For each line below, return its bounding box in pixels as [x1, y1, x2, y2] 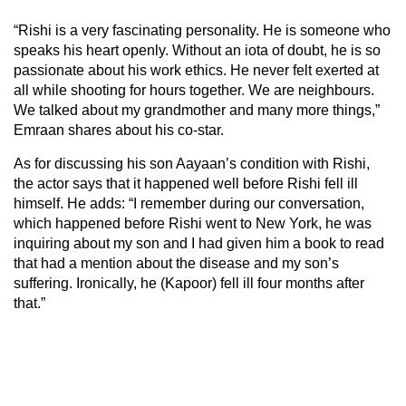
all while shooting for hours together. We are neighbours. [14, 82, 374, 98]
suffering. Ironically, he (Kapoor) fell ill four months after [14, 275, 364, 291]
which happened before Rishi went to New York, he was [14, 215, 372, 231]
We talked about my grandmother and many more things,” [14, 101, 380, 118]
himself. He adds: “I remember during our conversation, [14, 195, 364, 211]
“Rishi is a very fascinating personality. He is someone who [14, 22, 391, 38]
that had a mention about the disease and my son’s [14, 255, 339, 271]
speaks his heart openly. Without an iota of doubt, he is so [14, 42, 381, 58]
